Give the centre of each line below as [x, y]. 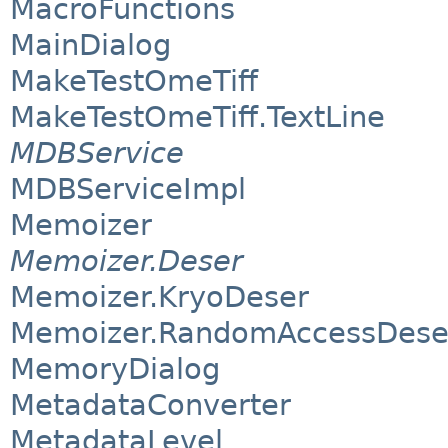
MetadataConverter [150, 405]
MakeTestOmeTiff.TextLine [197, 117]
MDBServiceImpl [128, 189]
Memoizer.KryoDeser [159, 297]
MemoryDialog [115, 369]
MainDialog [90, 45]
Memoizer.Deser [126, 261]
